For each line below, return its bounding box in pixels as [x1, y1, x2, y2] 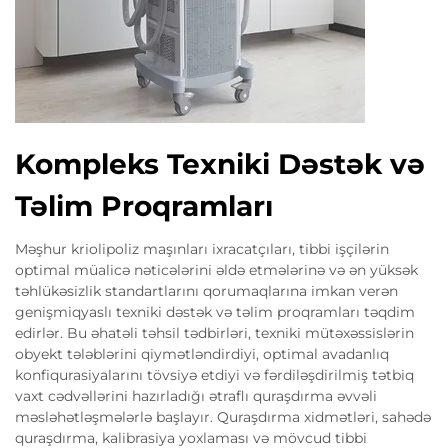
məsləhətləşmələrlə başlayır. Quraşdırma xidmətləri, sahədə [15, 407, 431, 426]
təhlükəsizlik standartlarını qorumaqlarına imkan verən [15, 281, 398, 300]
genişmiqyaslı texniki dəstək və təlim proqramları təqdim [15, 302, 415, 321]
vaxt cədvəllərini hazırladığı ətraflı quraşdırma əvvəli [15, 386, 377, 405]
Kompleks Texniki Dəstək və [15, 146, 425, 181]
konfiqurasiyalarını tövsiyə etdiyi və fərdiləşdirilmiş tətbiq [15, 365, 414, 384]
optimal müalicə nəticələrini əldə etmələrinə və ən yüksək [15, 260, 418, 279]
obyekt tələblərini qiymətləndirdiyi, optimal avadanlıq [15, 344, 389, 363]
